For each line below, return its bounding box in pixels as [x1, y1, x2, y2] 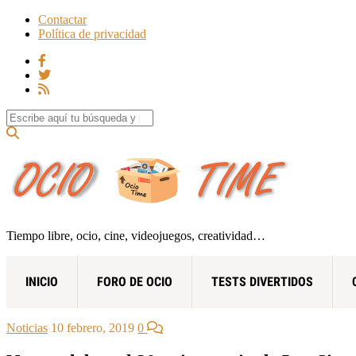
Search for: [6, 109, 60, 122]
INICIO [25, 273, 58, 289]
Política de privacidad [38, 27, 146, 41]
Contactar [38, 13, 87, 26]
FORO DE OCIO [97, 273, 172, 289]
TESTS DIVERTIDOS [211, 273, 313, 289]
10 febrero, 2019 [51, 320, 134, 335]
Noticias [6, 320, 48, 335]
